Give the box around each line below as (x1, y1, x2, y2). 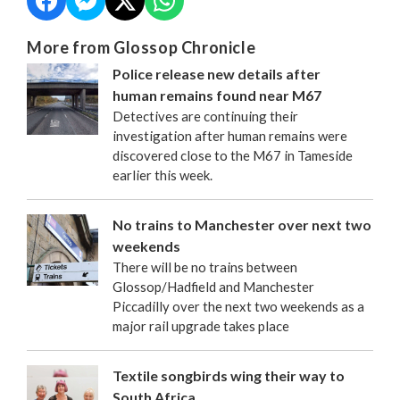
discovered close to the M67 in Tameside (112, 146, 353, 163)
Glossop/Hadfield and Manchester (112, 278, 314, 295)
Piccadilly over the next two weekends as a (112, 297, 364, 314)
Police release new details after (112, 64, 321, 82)
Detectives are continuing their (112, 107, 298, 124)
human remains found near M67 (112, 86, 321, 104)
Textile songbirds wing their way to (112, 366, 345, 384)
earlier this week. (112, 166, 212, 183)
